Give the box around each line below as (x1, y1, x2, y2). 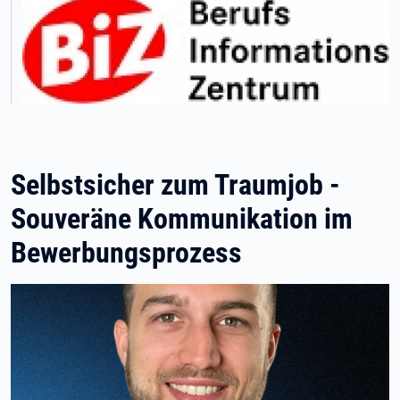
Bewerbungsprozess (11, 236, 242, 271)
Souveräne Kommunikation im (11, 202, 353, 237)
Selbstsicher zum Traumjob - (11, 168, 340, 203)
